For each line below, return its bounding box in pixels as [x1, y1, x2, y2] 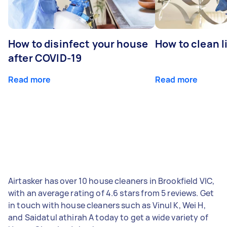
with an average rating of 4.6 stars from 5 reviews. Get [8, 187, 214, 199]
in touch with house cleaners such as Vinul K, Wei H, [8, 199, 206, 211]
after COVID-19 [8, 51, 82, 65]
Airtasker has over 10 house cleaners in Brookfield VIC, [8, 175, 215, 186]
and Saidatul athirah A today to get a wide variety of [8, 211, 208, 223]
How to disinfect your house [8, 36, 148, 51]
